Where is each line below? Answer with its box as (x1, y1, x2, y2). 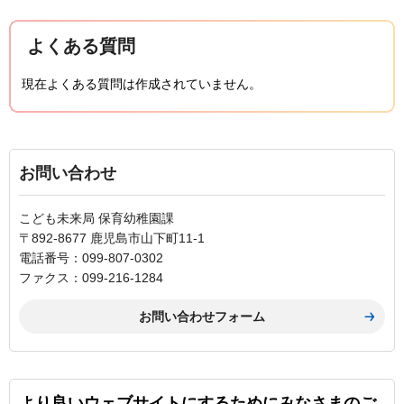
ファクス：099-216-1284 (19, 271, 163, 286)
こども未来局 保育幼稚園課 (19, 211, 174, 226)
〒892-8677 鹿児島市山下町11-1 (19, 231, 205, 246)
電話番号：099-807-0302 (19, 251, 163, 266)
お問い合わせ (19, 164, 116, 183)
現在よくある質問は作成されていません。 (22, 77, 262, 92)
